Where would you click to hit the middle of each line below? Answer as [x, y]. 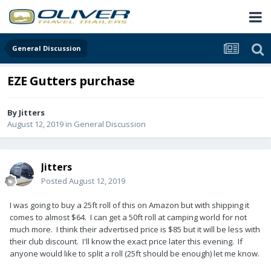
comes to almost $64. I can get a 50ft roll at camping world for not [128, 217]
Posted [55, 181]
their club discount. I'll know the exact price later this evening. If [126, 242]
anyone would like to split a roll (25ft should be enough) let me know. [135, 254]
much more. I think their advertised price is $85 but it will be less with [135, 230]
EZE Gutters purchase [71, 81]
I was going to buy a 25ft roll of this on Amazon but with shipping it [129, 205]
